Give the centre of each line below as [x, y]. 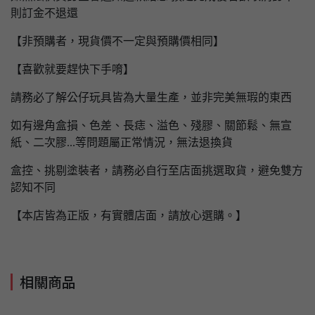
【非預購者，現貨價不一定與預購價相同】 [117, 41]
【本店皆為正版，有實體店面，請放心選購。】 [129, 216]
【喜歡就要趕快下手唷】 [72, 70]
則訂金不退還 [44, 13]
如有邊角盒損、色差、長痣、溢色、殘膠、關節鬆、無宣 [151, 126]
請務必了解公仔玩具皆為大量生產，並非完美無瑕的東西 [151, 98]
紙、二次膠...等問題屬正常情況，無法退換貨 [122, 143]
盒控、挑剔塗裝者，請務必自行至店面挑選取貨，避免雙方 [157, 171]
